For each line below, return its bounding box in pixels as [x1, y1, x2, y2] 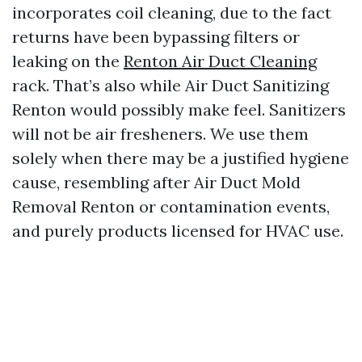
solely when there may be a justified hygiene [12, 148, 349, 168]
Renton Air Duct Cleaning [124, 51, 317, 71]
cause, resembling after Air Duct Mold [12, 172, 301, 192]
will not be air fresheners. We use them [12, 124, 309, 144]
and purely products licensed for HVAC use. [12, 221, 343, 241]
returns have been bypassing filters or [12, 27, 300, 47]
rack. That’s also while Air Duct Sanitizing [12, 75, 329, 95]
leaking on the [12, 51, 124, 71]
